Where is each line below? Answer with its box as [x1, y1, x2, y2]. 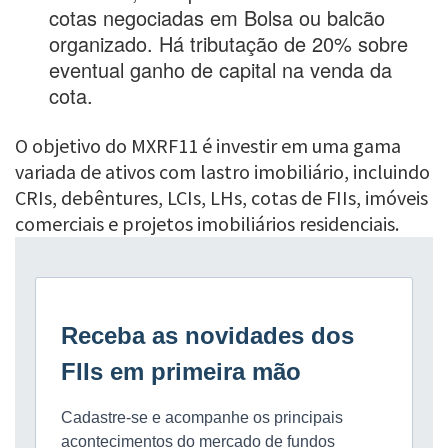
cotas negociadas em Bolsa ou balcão [49, 3, 386, 33]
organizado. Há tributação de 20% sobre [49, 29, 409, 59]
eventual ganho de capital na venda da [49, 55, 393, 85]
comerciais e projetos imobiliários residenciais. [15, 211, 399, 237]
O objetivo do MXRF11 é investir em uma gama [15, 133, 401, 159]
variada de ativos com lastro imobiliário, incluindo [15, 159, 430, 185]
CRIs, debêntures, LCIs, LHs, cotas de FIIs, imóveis [15, 185, 428, 211]
